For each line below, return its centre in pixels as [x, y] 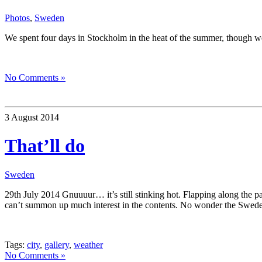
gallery [57, 244]
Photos [17, 18]
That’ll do [45, 146]
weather [88, 244]
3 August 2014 [32, 117]
